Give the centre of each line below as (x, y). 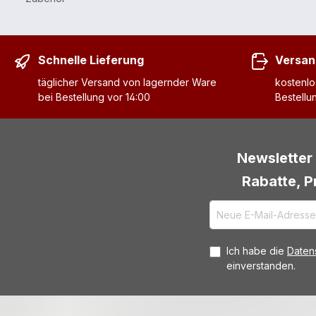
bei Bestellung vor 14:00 (94, 97)
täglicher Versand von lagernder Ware (127, 82)
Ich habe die (257, 250)
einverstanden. (261, 265)
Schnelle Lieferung (91, 60)
